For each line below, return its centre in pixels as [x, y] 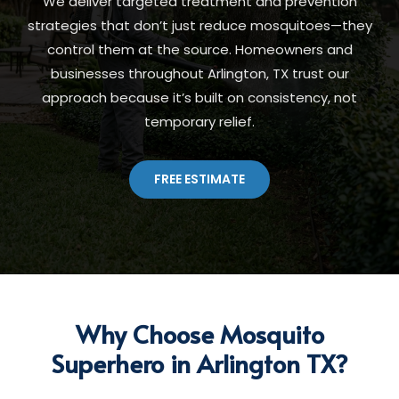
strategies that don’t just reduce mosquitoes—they [199, 25]
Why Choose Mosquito [199, 334]
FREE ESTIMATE [199, 179]
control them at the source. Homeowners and [199, 49]
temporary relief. [199, 122]
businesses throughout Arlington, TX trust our [199, 73]
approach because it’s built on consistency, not [199, 98]
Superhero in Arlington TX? [199, 363]
